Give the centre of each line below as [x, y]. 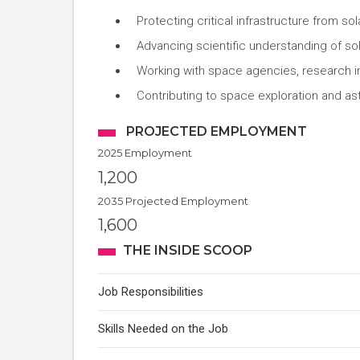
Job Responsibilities [151, 292]
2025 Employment [145, 153]
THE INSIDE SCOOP [188, 250]
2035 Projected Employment [173, 201]
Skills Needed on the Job [163, 329]
